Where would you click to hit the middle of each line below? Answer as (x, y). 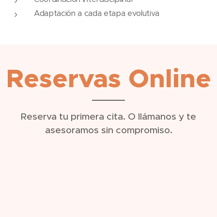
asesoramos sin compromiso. (108, 130)
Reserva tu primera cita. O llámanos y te (108, 116)
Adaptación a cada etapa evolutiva (97, 13)
